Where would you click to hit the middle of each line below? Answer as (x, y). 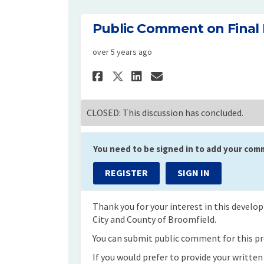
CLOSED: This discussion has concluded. (165, 113)
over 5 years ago (122, 52)
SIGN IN (193, 173)
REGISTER (126, 173)
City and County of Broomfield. (155, 220)
